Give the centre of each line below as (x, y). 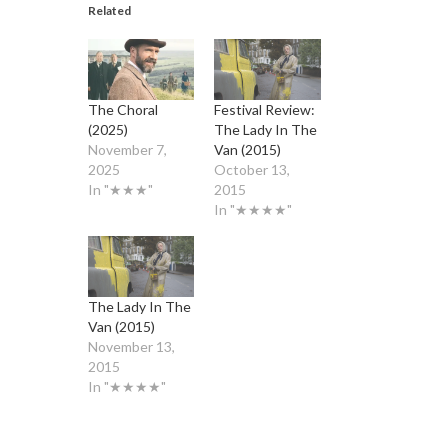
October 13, (252, 170)
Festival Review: (264, 110)
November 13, (131, 347)
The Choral (122, 110)
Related (109, 11)
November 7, (127, 150)
